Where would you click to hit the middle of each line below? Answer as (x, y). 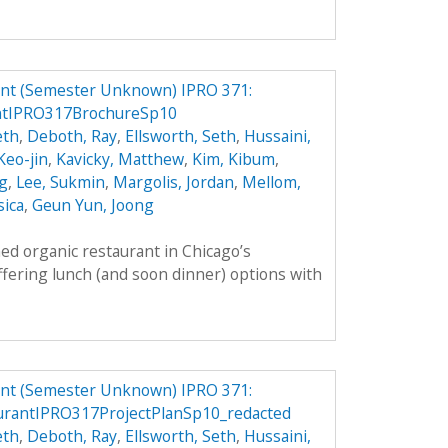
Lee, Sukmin (60, 181)
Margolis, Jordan (173, 181)
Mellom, (271, 181)
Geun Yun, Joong (92, 204)
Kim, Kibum (233, 158)
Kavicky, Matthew (119, 158)
